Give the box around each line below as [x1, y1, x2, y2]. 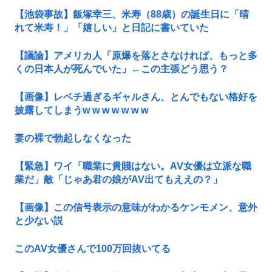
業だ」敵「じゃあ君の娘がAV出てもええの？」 [15, 174, 222, 185]
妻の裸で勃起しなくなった [15, 133, 131, 144]
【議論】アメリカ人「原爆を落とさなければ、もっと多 [15, 50, 257, 61]
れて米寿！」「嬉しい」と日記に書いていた [15, 22, 209, 33]
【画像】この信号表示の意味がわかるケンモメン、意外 [15, 202, 257, 213]
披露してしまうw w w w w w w [15, 105, 148, 116]
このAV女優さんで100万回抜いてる [15, 243, 171, 254]
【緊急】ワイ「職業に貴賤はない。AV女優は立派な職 [15, 161, 251, 172]
